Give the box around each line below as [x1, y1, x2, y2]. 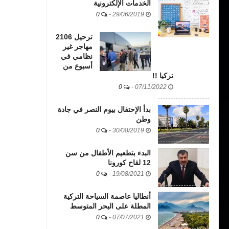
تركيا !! [152, 72, 173, 80]
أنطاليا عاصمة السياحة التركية [63, 193, 151, 200]
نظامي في [61, 53, 93, 60]
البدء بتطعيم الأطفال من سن [65, 149, 151, 157]
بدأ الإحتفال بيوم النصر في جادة [58, 106, 151, 113]
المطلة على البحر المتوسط [70, 202, 151, 210]
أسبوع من [63, 62, 93, 70]
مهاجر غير [63, 43, 93, 51]
